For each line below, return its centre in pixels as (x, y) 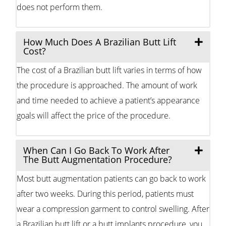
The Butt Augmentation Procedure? (98, 159)
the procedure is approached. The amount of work (107, 85)
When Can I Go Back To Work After (96, 150)
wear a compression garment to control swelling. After (113, 209)
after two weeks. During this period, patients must (105, 193)
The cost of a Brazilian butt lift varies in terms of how (109, 70)
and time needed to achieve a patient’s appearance (108, 100)
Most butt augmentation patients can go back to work (111, 178)
